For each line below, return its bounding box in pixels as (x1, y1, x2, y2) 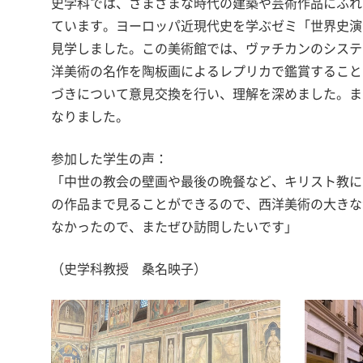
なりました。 (51, 106, 129, 126)
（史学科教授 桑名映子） (51, 258, 207, 278)
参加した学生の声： (51, 148, 168, 168)
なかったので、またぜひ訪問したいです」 (51, 216, 297, 236)
